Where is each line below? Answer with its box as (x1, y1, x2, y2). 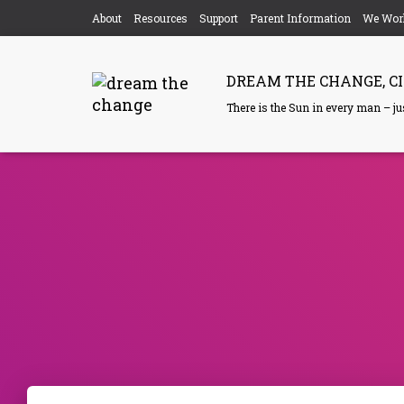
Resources (133, 11, 188, 25)
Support (199, 11, 238, 25)
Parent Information (250, 11, 351, 25)
